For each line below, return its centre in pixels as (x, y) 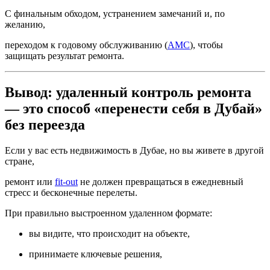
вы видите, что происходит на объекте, (109, 234)
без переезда (45, 125)
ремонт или (30, 182)
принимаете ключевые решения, (96, 254)
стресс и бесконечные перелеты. (71, 193)
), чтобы (206, 45)
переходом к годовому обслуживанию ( (86, 45)
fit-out (66, 182)
